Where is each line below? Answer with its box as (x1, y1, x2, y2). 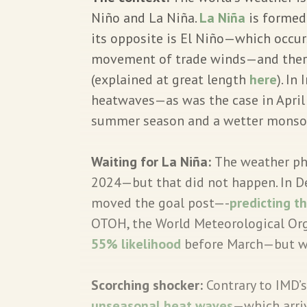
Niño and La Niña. (91, 8, 199, 27)
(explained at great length (91, 70, 249, 88)
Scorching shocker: (91, 275, 206, 294)
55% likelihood (91, 234, 181, 253)
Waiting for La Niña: (91, 152, 214, 171)
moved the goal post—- (91, 193, 230, 212)
